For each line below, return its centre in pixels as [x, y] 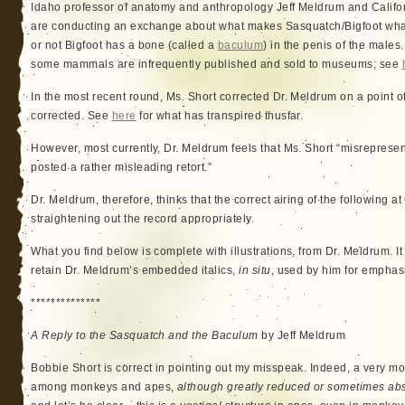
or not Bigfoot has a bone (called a [124, 45]
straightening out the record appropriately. [143, 219]
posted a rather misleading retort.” [122, 167]
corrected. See [71, 116]
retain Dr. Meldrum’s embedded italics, [135, 270]
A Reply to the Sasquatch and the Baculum [145, 335]
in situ [255, 270]
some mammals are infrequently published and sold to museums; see [217, 64]
